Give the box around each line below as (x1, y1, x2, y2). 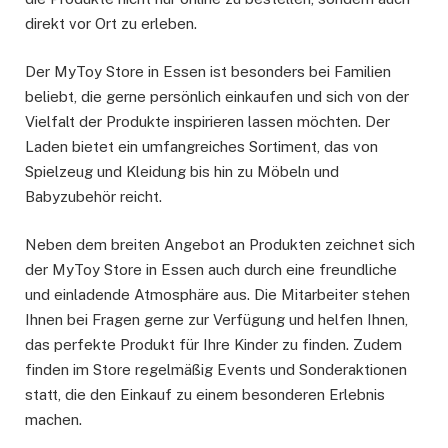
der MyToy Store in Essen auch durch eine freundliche (25, 260, 397, 278)
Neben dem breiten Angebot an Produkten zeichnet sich (25, 235, 415, 253)
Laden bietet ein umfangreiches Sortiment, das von (25, 137, 378, 155)
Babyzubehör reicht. (25, 187, 162, 205)
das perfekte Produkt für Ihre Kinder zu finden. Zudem (25, 335, 402, 353)
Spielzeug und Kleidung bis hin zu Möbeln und (25, 162, 339, 180)
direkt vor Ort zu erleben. (25, 14, 197, 32)
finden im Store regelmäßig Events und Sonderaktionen (25, 360, 407, 378)
